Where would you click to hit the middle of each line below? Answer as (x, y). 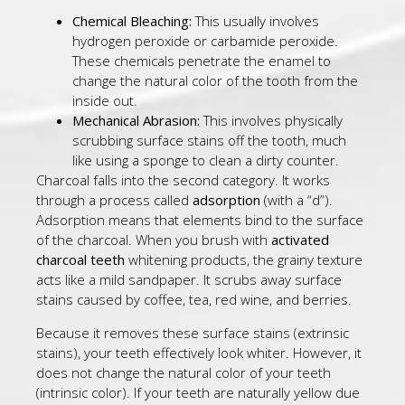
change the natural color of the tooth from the (215, 81)
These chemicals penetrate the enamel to (202, 61)
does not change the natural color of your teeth (184, 372)
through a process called (114, 200)
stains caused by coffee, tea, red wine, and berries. (194, 300)
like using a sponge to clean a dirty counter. (206, 160)
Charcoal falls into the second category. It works (183, 180)
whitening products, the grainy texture (244, 260)
